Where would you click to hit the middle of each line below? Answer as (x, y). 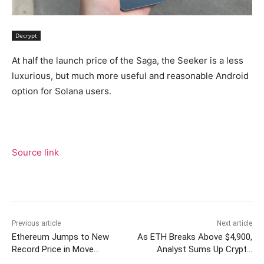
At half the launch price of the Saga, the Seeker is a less (128, 61)
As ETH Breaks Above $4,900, (194, 237)
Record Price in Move (53, 250)
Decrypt (26, 36)
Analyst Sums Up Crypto (204, 250)
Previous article (36, 224)
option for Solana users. (62, 91)
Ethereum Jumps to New (60, 237)
